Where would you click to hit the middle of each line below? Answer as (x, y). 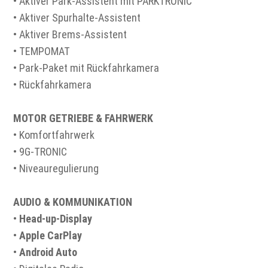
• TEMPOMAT (42, 51)
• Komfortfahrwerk (54, 135)
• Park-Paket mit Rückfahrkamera (86, 68)
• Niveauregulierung (56, 169)
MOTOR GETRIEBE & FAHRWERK (83, 118)
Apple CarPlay (51, 236)
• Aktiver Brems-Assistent (70, 35)
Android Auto (48, 252)
